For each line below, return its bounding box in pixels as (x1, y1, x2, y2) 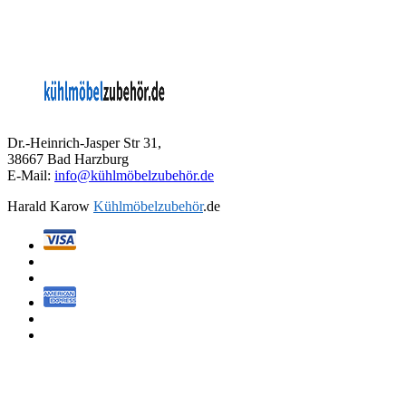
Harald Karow (7, 198, 93, 215)
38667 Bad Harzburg (7, 151, 129, 168)
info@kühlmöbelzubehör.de (54, 168, 214, 184)
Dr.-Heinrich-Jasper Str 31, (7, 135, 161, 151)
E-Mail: (7, 168, 54, 184)
